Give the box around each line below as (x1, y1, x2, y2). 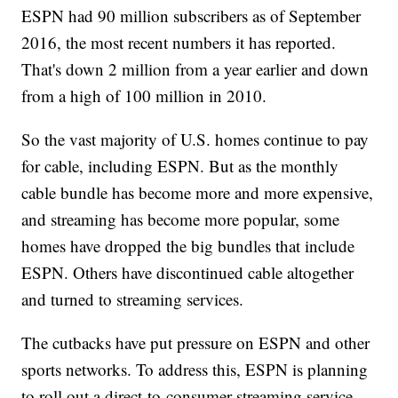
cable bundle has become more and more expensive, (21, 181, 374, 204)
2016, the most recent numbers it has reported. (21, 31, 337, 54)
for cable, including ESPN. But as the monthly (21, 155, 339, 178)
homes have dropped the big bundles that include (21, 235, 355, 258)
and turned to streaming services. (21, 288, 244, 311)
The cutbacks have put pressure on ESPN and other (21, 331, 370, 354)
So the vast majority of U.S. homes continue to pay (21, 128, 370, 151)
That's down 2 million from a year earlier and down (21, 58, 370, 81)
